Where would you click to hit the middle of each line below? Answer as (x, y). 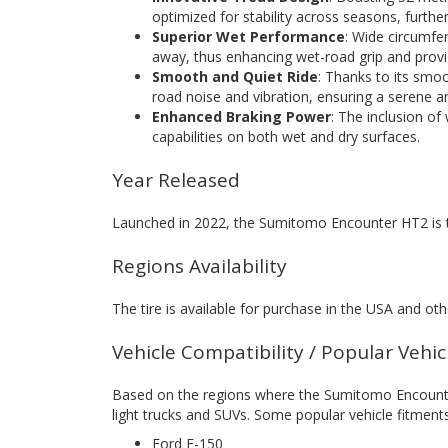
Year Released (176, 179)
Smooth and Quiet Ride (235, 76)
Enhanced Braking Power (241, 116)
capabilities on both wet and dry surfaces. (286, 136)
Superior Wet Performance (248, 36)
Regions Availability (199, 265)
